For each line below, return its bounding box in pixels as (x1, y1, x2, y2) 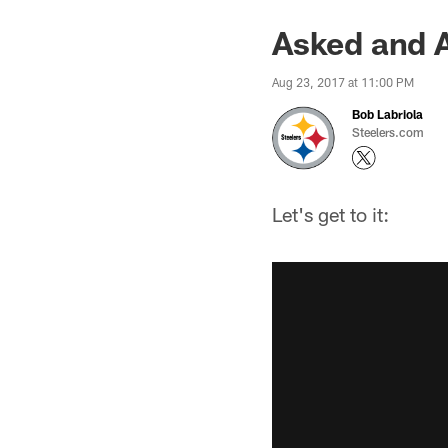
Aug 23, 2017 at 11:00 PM (272, 75, 414, 89)
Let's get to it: (272, 202, 389, 226)
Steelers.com (352, 125, 424, 139)
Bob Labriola (352, 107, 423, 121)
